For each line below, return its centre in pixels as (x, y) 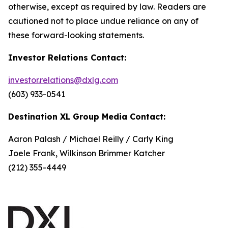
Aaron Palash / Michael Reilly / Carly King (91, 139)
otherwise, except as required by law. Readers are (107, 7)
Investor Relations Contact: (67, 58)
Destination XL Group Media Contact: (87, 117)
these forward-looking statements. (76, 35)
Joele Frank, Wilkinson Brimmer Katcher (87, 153)
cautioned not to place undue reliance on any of (103, 21)
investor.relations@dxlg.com (63, 80)
